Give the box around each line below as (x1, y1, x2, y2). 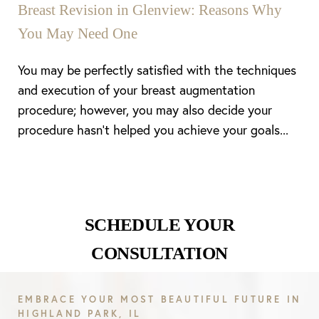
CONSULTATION (91, 244, 228, 263)
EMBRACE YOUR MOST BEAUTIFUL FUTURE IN (18, 293, 301, 305)
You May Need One (18, 25, 137, 42)
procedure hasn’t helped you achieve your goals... (18, 121, 288, 138)
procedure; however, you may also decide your (18, 101, 272, 118)
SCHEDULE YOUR (84, 215, 235, 234)
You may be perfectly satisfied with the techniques (18, 61, 296, 78)
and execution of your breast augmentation (18, 81, 255, 98)
